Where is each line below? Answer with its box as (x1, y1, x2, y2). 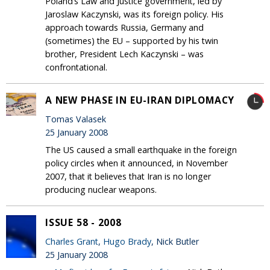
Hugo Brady (103, 235, 151, 247)
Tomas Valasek (45, 113, 106, 125)
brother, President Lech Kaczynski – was (45, 48, 204, 60)
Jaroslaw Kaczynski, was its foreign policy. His (45, 8, 224, 20)
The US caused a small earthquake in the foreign (45, 144, 237, 156)
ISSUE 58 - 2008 (45, 216, 122, 230)
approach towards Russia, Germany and (45, 22, 204, 34)
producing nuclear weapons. (45, 184, 157, 196)
